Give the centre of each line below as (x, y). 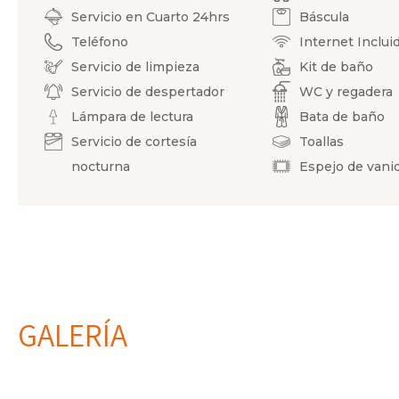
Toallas (322, 142)
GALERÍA (73, 335)
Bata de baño (342, 117)
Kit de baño (337, 67)
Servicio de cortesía (134, 142)
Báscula (325, 17)
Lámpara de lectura (132, 117)
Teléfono (100, 42)
